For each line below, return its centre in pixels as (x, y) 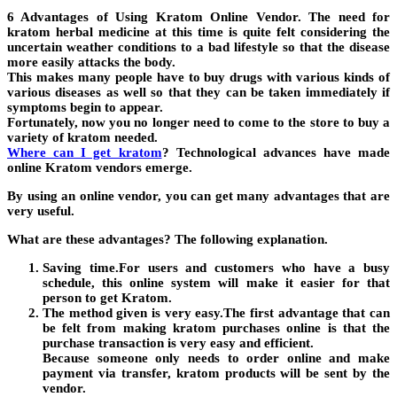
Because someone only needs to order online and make (216, 358)
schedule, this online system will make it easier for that (216, 283)
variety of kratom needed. (82, 138)
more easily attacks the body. (91, 62)
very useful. (41, 211)
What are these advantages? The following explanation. (167, 240)
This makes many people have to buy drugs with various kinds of (198, 78)
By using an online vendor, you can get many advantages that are (198, 196)
